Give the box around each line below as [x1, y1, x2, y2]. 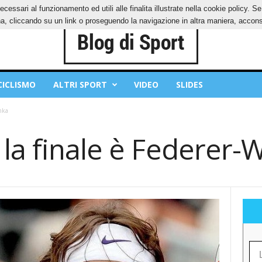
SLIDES [175, 79, 203, 90]
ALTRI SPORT [53, 79, 107, 90]
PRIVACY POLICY [18, 4, 72, 13]
